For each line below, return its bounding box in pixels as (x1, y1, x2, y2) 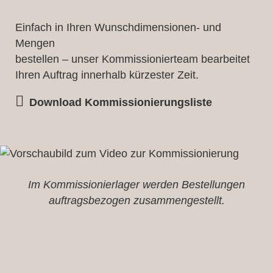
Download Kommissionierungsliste (29, 96, 212, 108)
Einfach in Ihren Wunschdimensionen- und (15, 21, 221, 34)
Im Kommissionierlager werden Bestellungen (28, 178, 245, 191)
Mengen (15, 37, 55, 49)
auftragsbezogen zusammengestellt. (48, 194, 225, 207)
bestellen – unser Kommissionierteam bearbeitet (15, 52, 250, 65)
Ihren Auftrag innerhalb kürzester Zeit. (15, 68, 199, 81)
